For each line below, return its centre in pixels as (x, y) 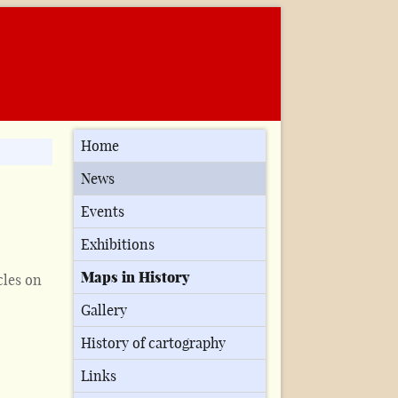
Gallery (104, 310)
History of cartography (154, 343)
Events (103, 212)
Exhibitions (118, 245)
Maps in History (135, 278)
